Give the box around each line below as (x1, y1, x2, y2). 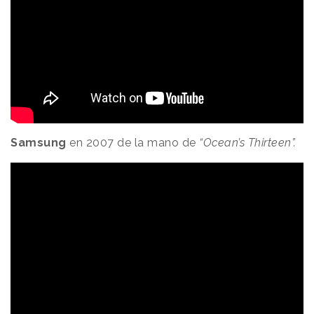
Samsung (11, 136, 67, 150)
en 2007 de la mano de (66, 136, 196, 150)
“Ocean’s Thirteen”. (196, 136, 296, 150)
